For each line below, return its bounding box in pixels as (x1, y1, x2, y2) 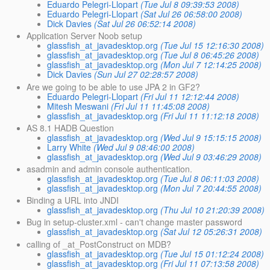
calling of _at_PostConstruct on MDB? (27, 237, 172, 250)
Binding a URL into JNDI (27, 194, 119, 207)
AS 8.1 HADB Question (27, 121, 115, 134)
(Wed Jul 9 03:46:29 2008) (160, 150, 262, 163)
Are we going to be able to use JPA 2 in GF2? (27, 80, 201, 93)
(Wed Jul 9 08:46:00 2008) (93, 140, 195, 153)
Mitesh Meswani (47, 99, 109, 112)
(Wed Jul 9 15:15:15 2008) (160, 131, 262, 143)
